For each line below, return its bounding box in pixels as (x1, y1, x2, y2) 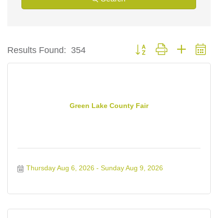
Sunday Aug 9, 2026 (100, 164, 163, 172)
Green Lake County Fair (70, 101, 148, 109)
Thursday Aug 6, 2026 (26, 164, 94, 172)
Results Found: (7, 45, 66, 55)
